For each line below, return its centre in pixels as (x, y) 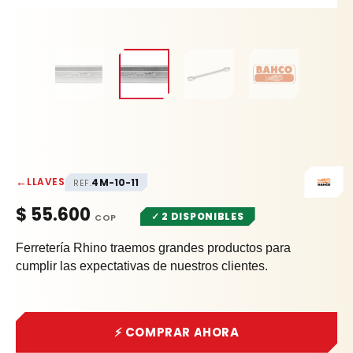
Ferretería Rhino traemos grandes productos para (153, 248)
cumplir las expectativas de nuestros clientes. (142, 266)
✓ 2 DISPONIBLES (197, 216)
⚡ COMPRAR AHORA (176, 333)
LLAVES (46, 181)
